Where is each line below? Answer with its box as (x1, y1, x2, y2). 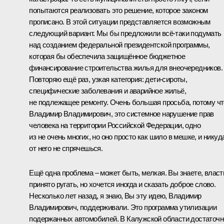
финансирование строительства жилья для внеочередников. (29, 63, 222, 72)
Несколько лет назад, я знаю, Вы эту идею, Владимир (29, 191, 201, 200)
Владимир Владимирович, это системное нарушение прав (29, 109, 214, 118)
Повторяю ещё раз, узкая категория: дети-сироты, (29, 74, 187, 83)
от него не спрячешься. (29, 143, 103, 152)
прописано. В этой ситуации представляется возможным (29, 17, 210, 26)
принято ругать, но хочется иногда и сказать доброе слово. (29, 179, 216, 188)
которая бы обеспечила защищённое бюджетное (29, 51, 185, 60)
